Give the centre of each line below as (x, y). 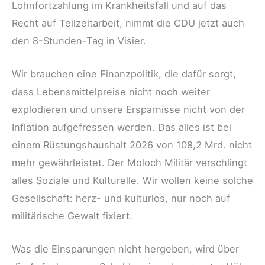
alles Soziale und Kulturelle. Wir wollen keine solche (132, 180)
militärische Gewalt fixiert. (72, 216)
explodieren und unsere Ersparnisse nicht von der (128, 109)
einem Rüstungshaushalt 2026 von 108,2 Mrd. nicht (132, 145)
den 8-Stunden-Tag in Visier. (79, 41)
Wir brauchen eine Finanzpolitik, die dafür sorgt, (124, 74)
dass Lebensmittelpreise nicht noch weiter (111, 91)
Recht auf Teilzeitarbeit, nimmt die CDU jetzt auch (128, 23)
